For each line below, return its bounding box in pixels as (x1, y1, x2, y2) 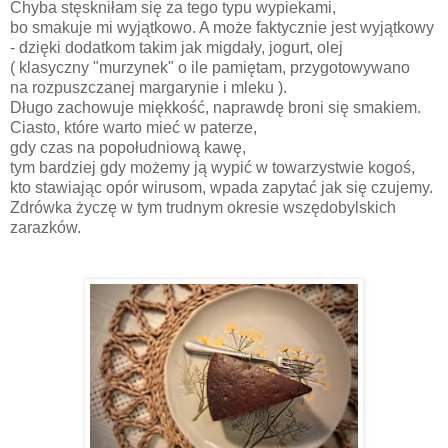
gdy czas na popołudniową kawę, (10, 139, 250, 157)
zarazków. (10, 219, 81, 237)
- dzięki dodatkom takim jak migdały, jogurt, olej (10, 39, 347, 57)
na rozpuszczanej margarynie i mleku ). (10, 79, 287, 97)
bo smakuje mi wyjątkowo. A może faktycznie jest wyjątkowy (10, 19, 438, 37)
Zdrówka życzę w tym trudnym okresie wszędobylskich (10, 199, 396, 217)
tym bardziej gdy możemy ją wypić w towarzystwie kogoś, (10, 159, 419, 177)
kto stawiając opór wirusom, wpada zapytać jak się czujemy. (10, 179, 437, 197)
